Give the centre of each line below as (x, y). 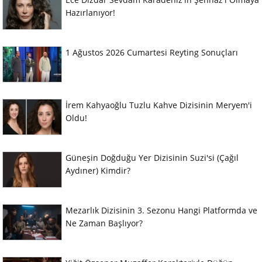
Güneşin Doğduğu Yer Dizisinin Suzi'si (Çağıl (152, 158)
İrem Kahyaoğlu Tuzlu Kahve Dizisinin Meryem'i (159, 105)
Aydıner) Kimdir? (98, 171)
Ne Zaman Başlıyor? (104, 223)
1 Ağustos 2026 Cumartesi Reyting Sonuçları (152, 53)
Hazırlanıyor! (90, 13)
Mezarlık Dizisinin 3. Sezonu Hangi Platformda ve (161, 211)
